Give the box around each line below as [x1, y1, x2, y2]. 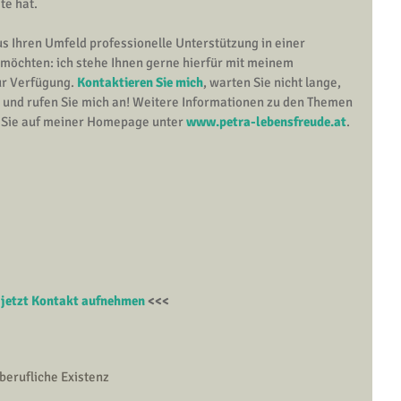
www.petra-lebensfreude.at [186, 113, 346, 130]
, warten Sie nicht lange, [203, 73, 344, 90]
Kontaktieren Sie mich [77, 73, 203, 90]
